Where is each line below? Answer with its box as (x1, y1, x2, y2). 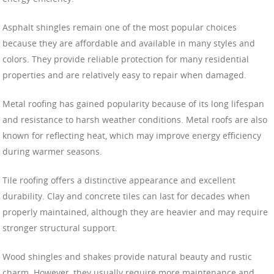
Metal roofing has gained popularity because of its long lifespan (2, 97, 264, 109)
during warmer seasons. (2, 145, 102, 157)
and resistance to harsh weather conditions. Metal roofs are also (2, 113, 267, 125)
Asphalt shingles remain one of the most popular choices (2, 21, 237, 33)
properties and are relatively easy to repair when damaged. (2, 68, 246, 81)
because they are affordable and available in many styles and (2, 37, 255, 49)
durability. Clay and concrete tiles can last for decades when (2, 190, 250, 202)
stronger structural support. (2, 221, 117, 234)
